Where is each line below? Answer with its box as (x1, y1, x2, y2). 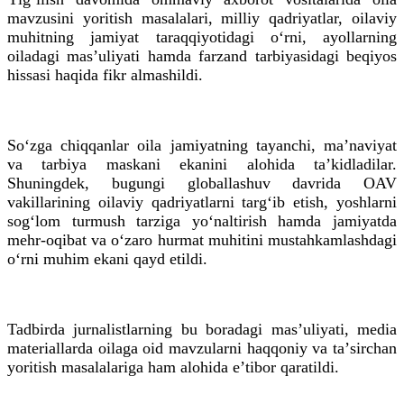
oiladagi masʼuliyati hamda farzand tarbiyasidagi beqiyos (7, 46, 397, 65)
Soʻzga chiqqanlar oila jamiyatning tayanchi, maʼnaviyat (7, 135, 397, 154)
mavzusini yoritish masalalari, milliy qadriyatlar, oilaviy (7, 8, 397, 27)
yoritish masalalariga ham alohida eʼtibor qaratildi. (7, 357, 339, 376)
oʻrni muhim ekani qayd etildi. (7, 249, 207, 268)
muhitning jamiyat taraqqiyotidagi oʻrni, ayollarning (7, 27, 397, 46)
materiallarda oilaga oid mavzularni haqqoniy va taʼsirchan (7, 338, 397, 357)
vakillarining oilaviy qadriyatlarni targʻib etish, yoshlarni (7, 192, 397, 211)
